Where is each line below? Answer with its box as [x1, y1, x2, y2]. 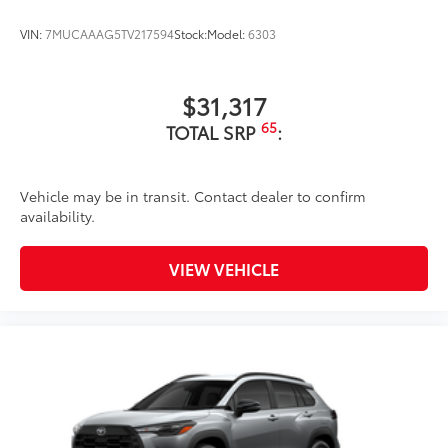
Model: [207, 24, 248, 42]
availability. [20, 206, 95, 226]
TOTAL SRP [166, 119, 261, 145]
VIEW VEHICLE [169, 257, 279, 281]
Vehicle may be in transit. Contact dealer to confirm [20, 186, 366, 206]
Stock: [174, 24, 207, 42]
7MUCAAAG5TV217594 [45, 24, 174, 42]
